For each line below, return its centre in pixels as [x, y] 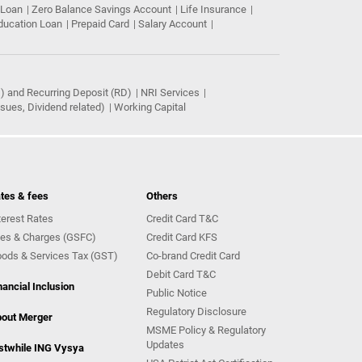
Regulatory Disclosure [196, 311]
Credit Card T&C [182, 219]
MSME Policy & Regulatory [206, 330]
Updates [165, 345]
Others [162, 196]
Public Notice [177, 293]
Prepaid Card [100, 24]
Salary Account [173, 24]
